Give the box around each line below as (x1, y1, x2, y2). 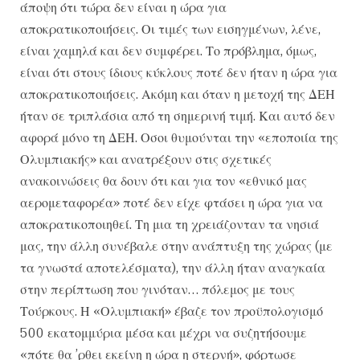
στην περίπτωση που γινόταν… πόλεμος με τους (20, 281, 295, 298)
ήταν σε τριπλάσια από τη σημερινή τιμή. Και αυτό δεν (20, 108, 335, 125)
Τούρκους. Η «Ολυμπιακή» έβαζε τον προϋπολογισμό (20, 303, 323, 320)
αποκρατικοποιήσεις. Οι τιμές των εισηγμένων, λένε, (20, 21, 321, 38)
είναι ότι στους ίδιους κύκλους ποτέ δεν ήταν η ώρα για (20, 64, 337, 81)
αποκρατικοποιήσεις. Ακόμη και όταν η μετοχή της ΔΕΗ (20, 86, 335, 103)
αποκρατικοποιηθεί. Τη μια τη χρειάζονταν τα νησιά (20, 216, 319, 233)
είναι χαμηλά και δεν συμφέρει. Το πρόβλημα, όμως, (20, 43, 317, 59)
